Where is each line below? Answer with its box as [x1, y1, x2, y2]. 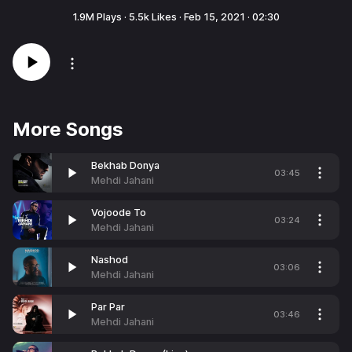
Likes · [149, 11, 184, 23]
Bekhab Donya [91, 159, 159, 171]
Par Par [91, 301, 125, 313]
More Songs [13, 118, 123, 141]
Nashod [91, 254, 128, 266]
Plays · [94, 11, 129, 23]
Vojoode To [91, 207, 146, 218]
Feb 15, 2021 [184, 11, 245, 23]
